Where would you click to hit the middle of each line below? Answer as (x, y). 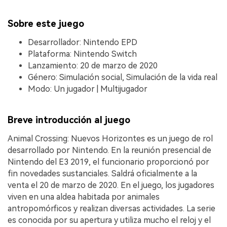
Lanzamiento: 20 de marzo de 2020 (93, 65)
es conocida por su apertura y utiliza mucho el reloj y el (109, 220)
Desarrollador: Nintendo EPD (83, 42)
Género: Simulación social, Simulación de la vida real (123, 77)
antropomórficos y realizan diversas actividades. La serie (111, 208)
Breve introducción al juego (69, 120)
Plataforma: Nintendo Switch (82, 54)
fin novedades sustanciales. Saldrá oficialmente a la (102, 173)
